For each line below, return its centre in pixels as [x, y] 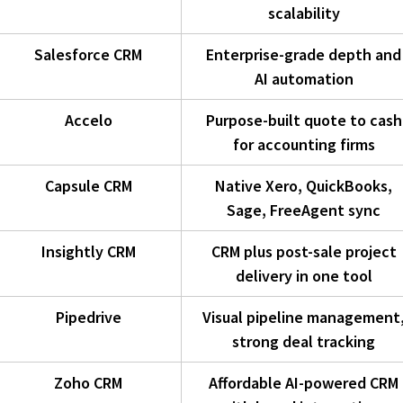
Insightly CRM [88, 252]
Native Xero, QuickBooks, [304, 186]
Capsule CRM [88, 186]
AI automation [304, 79]
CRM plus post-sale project [304, 252]
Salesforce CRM [89, 55]
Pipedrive [88, 318]
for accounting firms [304, 145]
